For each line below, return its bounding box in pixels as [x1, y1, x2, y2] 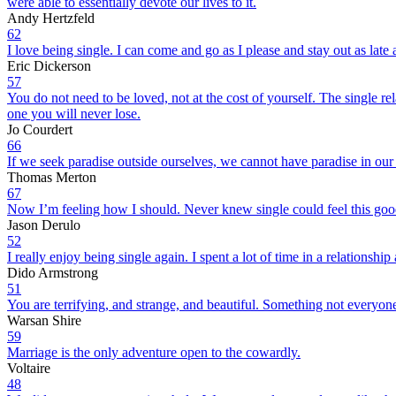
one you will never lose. [7, 105, 141, 121]
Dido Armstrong [7, 264, 98, 280]
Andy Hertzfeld [7, 10, 95, 26]
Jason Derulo [7, 217, 80, 232]
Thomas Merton [7, 169, 96, 185]
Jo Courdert [7, 121, 72, 137]
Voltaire [7, 360, 50, 376]
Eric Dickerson [7, 57, 91, 73]
